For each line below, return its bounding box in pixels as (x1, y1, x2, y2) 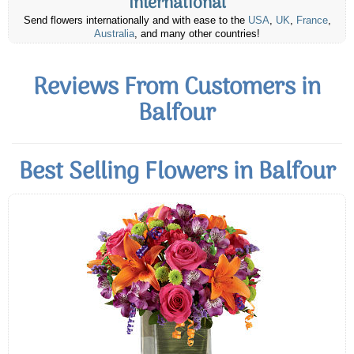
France (296, 15, 328, 27)
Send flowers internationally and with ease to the (23, 15, 248, 27)
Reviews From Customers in (33, 69, 321, 108)
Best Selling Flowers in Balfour (18, 153, 336, 193)
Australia (94, 28, 134, 40)
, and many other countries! (134, 28, 260, 40)
